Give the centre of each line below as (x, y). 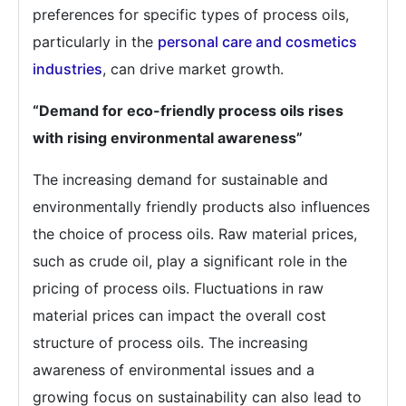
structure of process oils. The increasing (170, 343)
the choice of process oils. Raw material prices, (195, 234)
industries (68, 69)
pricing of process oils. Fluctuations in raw (178, 288)
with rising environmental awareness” (168, 138)
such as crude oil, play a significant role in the (190, 261)
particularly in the (95, 42)
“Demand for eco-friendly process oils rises (188, 111)
